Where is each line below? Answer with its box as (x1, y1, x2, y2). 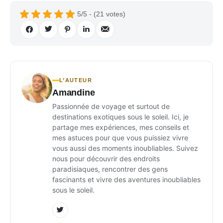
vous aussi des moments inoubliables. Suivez (52, 143, 198, 152)
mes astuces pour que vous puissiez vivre (52, 133, 188, 142)
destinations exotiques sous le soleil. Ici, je (52, 112, 189, 121)
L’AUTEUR (59, 77, 92, 83)
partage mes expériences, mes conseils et (52, 122, 189, 131)
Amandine (52, 87, 95, 98)
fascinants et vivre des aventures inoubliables (52, 175, 201, 184)
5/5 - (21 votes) (77, 9, 125, 18)
